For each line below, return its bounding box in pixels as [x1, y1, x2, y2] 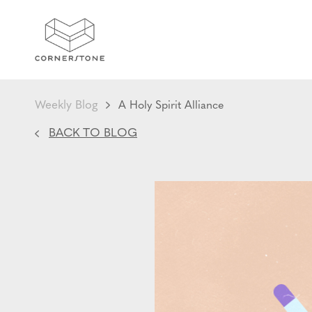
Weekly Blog [35, 100, 97, 112]
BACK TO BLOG [49, 127, 137, 140]
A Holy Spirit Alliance [118, 100, 224, 112]
